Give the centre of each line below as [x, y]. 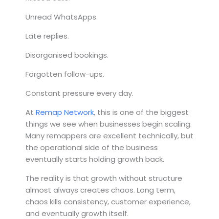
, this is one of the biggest [141, 112]
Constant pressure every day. [79, 93]
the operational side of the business [92, 147]
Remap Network [65, 112]
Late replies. [47, 36]
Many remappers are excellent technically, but [109, 135]
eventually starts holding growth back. [95, 159]
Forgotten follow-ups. [65, 74]
